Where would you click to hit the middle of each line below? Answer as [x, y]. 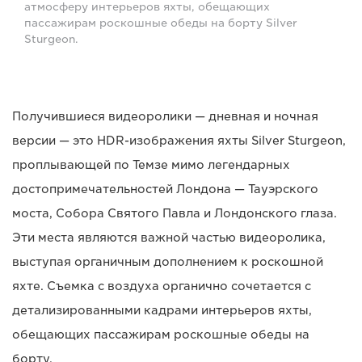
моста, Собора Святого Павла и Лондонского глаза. [175, 213]
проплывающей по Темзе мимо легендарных [151, 164]
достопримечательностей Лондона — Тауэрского [165, 189]
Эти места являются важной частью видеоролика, [169, 237]
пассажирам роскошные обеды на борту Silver [161, 23]
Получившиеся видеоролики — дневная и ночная [165, 116]
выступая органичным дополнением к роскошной [168, 261]
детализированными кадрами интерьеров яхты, [162, 310]
